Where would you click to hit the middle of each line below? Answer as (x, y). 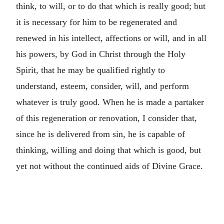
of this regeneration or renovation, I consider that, (106, 118)
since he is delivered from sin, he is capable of (100, 134)
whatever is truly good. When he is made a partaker (110, 102)
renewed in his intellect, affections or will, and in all (111, 38)
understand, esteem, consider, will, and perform (102, 86)
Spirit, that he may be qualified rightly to (90, 70)
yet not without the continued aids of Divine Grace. (109, 166)
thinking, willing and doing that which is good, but (108, 150)
